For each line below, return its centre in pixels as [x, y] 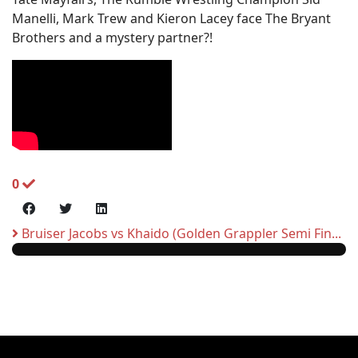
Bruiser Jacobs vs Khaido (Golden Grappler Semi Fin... [180, 233]
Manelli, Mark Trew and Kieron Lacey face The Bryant [171, 18]
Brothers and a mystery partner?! [112, 38]
